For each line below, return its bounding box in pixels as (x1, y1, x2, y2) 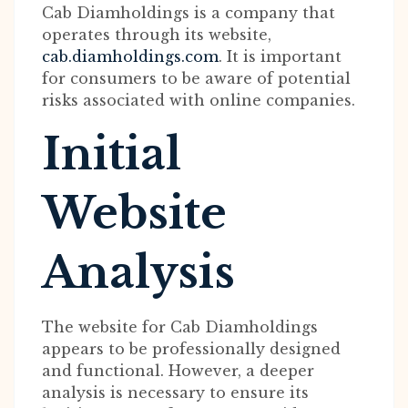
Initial (42, 127, 181, 181)
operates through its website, (42, 25, 271, 44)
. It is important (219, 47, 342, 66)
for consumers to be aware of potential (42, 69, 351, 87)
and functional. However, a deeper (42, 362, 314, 380)
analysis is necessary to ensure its (42, 383, 309, 402)
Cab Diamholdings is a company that (42, 4, 335, 22)
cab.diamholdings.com (42, 47, 219, 66)
